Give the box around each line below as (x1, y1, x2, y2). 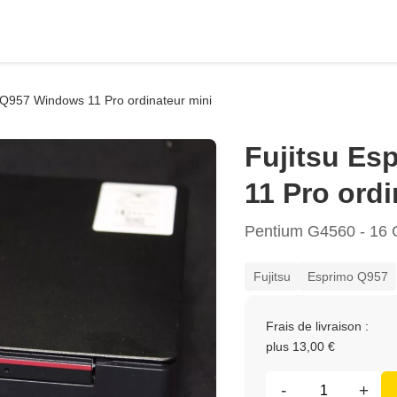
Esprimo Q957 (307, 269, 388, 284)
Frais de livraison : (266, 319, 369, 334)
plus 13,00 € (266, 339, 335, 354)
